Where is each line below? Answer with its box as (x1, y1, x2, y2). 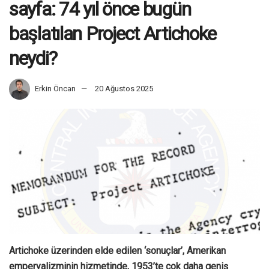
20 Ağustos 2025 (95, 83, 153, 93)
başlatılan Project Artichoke (9, 22, 217, 45)
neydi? (9, 46, 57, 70)
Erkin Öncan (35, 83, 76, 93)
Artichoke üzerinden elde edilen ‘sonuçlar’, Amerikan (9, 244, 226, 256)
